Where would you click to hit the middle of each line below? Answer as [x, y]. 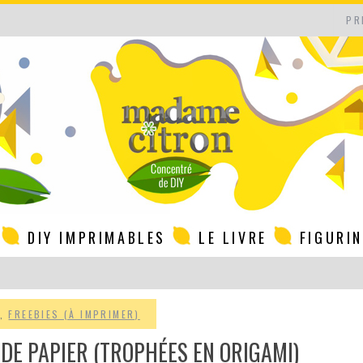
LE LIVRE [233, 237]
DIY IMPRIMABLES [96, 237]
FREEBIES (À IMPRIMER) [74, 314]
